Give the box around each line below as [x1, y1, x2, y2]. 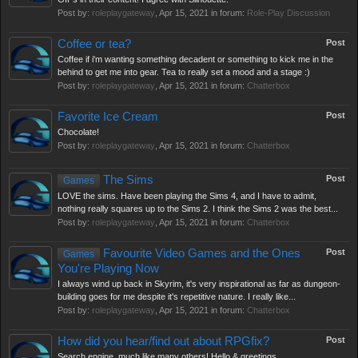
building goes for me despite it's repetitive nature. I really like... [58, 292, 296, 301]
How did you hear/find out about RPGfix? [58, 335, 269, 348]
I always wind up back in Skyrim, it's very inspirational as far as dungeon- [58, 279, 340, 288]
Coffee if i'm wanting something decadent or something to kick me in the [58, 54, 333, 64]
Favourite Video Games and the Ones [100, 247, 300, 260]
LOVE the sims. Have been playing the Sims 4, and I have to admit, [58, 191, 316, 201]
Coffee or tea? [58, 38, 131, 50]
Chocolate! [58, 127, 99, 137]
